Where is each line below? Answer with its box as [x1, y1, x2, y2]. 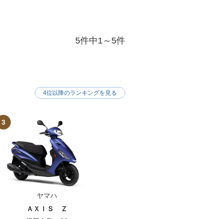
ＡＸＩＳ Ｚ [26, 204, 68, 213]
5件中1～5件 [75, 36, 125, 46]
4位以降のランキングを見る [43, 89, 117, 97]
